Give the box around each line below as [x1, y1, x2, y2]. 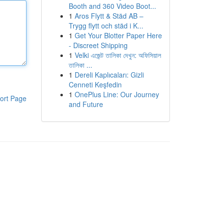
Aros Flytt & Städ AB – [74, 11, 143, 21]
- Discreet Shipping [68, 40, 128, 50]
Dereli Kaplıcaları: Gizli [74, 70, 144, 80]
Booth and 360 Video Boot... [68, 1, 156, 11]
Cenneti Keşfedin [68, 80, 122, 89]
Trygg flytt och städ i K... [68, 21, 143, 30]
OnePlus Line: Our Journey [74, 89, 159, 99]
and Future [68, 99, 103, 109]
